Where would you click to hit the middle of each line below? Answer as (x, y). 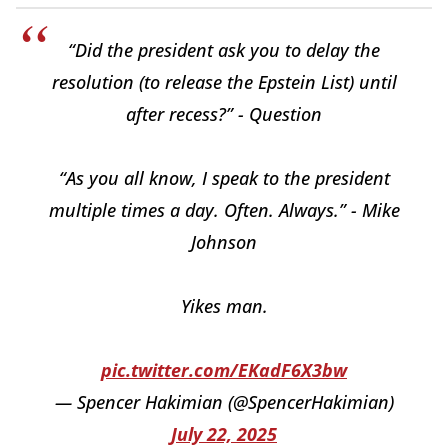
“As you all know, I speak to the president (224, 177)
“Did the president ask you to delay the (224, 49)
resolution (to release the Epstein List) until (224, 81)
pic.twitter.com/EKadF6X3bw (224, 369)
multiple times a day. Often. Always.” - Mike (224, 209)
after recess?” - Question (224, 113)
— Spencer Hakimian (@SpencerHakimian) (224, 401)
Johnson (224, 241)
